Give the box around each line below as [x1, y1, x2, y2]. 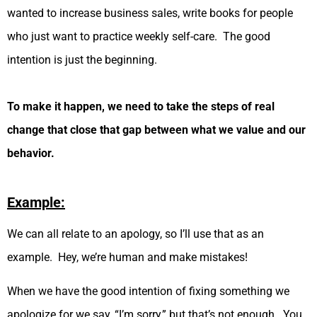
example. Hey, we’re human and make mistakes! [7, 250, 250, 265]
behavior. [7, 146, 57, 161]
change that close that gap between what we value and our [7, 123, 306, 137]
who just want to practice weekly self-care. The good [7, 30, 270, 44]
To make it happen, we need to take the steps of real [7, 100, 275, 114]
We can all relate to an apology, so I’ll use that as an [7, 227, 264, 241]
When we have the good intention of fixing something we [7, 284, 289, 298]
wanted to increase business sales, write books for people [7, 6, 293, 21]
